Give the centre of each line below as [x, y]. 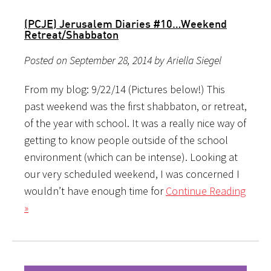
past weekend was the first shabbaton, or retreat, [135, 106]
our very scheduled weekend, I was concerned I [132, 174]
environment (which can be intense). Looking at [131, 157]
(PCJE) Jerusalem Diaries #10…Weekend [126, 23]
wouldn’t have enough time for [95, 191]
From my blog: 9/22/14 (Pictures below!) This [125, 89]
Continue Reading [206, 191]
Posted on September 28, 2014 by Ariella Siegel [123, 60]
